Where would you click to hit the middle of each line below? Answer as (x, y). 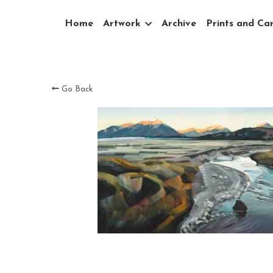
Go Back (75, 90)
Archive (177, 24)
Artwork (122, 24)
